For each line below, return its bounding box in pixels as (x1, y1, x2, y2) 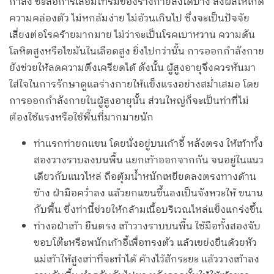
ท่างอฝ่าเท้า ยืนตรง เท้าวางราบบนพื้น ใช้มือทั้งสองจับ (34, 218, 261, 235)
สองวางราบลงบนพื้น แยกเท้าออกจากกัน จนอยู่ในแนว (34, 152, 264, 169)
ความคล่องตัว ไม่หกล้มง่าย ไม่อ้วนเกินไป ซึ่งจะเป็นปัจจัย (9, 10, 250, 28)
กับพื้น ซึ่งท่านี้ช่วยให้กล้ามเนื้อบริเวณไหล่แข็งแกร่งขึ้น (34, 202, 262, 219)
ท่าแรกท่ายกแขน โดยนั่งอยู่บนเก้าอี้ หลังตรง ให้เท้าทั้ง (34, 136, 263, 153)
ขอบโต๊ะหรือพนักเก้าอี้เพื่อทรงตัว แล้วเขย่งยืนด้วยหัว (34, 235, 257, 252)
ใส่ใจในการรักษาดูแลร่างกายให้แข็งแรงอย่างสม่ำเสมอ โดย (9, 76, 259, 94)
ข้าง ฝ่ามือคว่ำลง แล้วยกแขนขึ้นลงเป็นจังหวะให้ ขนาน (34, 185, 263, 202)
